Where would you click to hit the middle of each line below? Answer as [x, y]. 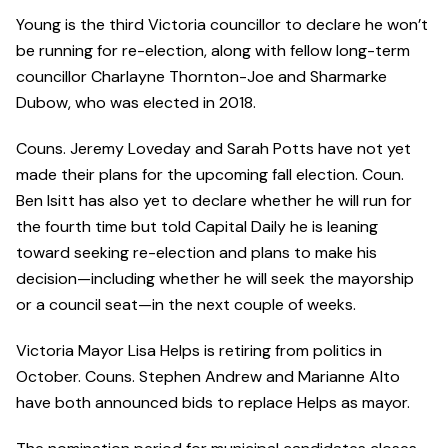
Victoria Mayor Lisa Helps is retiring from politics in [199, 351]
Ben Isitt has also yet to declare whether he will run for [214, 201]
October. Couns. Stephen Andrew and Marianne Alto [208, 377]
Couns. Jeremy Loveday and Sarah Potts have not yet [213, 149]
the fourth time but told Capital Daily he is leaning [197, 227]
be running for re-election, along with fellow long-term [213, 51]
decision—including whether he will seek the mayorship [215, 279]
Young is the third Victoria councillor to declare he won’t [222, 25]
